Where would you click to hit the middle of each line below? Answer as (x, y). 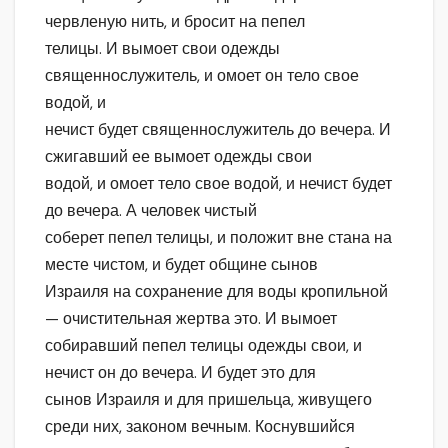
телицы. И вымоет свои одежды (162, 49)
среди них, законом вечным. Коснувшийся (200, 427)
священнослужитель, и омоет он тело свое (202, 76)
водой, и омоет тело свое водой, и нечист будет (218, 184)
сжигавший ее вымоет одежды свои (178, 157)
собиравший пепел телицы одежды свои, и (203, 346)
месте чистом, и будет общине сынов (181, 265)
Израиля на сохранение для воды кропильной (216, 292)
